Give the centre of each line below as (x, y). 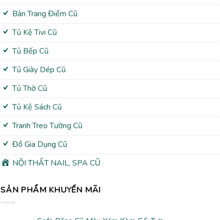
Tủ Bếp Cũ (30, 51)
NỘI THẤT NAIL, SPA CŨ (56, 163)
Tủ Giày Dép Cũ (39, 70)
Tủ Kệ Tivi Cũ (34, 32)
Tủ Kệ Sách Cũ (37, 107)
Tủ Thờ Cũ (29, 88)
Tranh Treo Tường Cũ (47, 126)
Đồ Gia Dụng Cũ (40, 144)
